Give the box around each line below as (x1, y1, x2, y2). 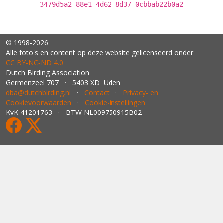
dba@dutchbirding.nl (6, 88, 71, 97)
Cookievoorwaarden (6, 98, 71, 107)
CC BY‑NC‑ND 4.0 (6, 58, 63, 67)
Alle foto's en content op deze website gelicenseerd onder (6, 48, 193, 57)
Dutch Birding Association (6, 68, 89, 77)
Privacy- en (123, 88, 158, 97)
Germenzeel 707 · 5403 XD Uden (6, 78, 120, 87)
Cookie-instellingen (85, 98, 145, 107)
